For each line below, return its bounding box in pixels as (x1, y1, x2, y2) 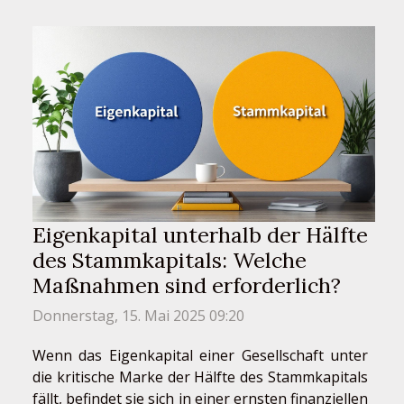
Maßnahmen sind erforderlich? (32, 271, 341, 298)
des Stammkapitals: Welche (32, 245, 307, 273)
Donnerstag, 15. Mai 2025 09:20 (32, 305, 244, 326)
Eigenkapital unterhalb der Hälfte (32, 220, 368, 248)
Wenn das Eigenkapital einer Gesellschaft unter (32, 344, 368, 365)
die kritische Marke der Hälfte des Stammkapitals (32, 366, 368, 387)
